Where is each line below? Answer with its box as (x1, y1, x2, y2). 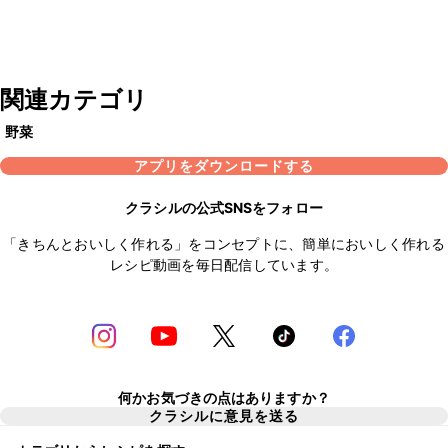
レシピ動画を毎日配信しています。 (110, 256, 338, 274)
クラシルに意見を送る (149, 407, 299, 424)
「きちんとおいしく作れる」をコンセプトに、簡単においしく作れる (3, 235, 445, 253)
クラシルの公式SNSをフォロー (125, 199, 323, 217)
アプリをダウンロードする (134, 157, 314, 175)
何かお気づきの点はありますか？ (118, 388, 330, 406)
